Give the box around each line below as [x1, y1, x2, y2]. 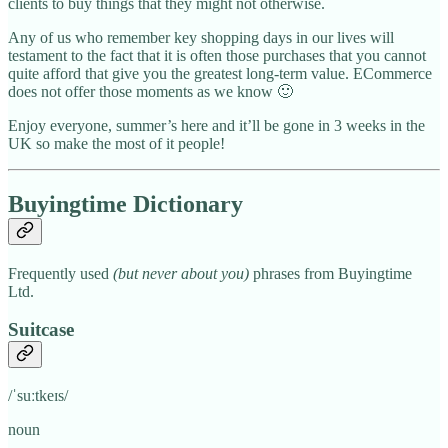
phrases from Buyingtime [249, 264, 412, 282]
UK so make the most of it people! [8, 134, 225, 152]
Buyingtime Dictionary [8, 190, 243, 217]
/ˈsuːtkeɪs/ [8, 387, 68, 405]
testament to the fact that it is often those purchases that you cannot [8, 46, 426, 64]
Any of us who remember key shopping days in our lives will [8, 28, 394, 46]
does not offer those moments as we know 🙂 [8, 82, 293, 100]
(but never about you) [113, 264, 249, 282]
